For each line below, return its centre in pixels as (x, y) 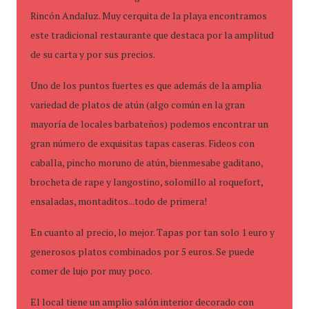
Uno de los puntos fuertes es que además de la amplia (146, 85)
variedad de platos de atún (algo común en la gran (138, 104)
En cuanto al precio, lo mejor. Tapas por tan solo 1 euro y (152, 232)
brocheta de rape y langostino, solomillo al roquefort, (147, 182)
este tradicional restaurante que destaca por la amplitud (152, 35)
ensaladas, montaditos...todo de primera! (119, 201)
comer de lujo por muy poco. (91, 271)
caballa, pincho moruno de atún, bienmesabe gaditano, (147, 162)
